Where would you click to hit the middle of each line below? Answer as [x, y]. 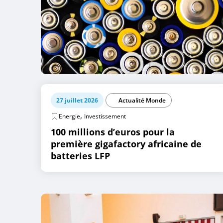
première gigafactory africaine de [126, 144]
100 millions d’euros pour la [113, 132]
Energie [69, 116]
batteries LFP [80, 156]
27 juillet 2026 [77, 100]
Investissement [105, 116]
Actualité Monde [142, 100]
